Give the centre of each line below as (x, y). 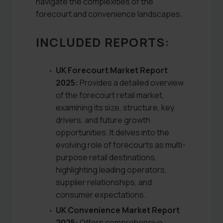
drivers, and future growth (103, 120)
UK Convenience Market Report (118, 210)
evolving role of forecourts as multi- (121, 145)
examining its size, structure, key (115, 107)
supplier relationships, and (104, 182)
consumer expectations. (101, 194)
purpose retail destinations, (106, 157)
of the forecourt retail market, (110, 95)
